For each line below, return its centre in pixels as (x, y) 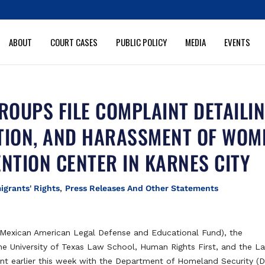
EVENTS (237, 42)
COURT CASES (74, 42)
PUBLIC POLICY (141, 42)
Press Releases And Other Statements (142, 188)
